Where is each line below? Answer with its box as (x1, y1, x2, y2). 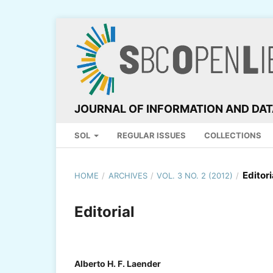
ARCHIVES (108, 170, 147, 180)
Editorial (74, 202, 135, 221)
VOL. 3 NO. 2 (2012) (157, 170, 233, 180)
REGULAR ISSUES (117, 130, 186, 140)
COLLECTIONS (204, 130, 262, 140)
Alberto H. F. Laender (74, 258, 161, 269)
